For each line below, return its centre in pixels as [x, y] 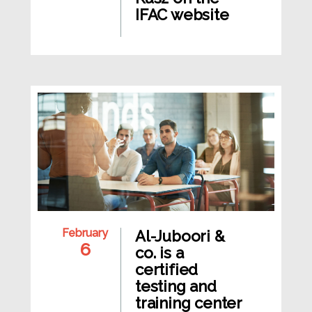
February [85, 233]
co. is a [159, 253]
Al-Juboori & [180, 236]
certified [167, 270]
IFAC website [182, 15]
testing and [176, 287]
